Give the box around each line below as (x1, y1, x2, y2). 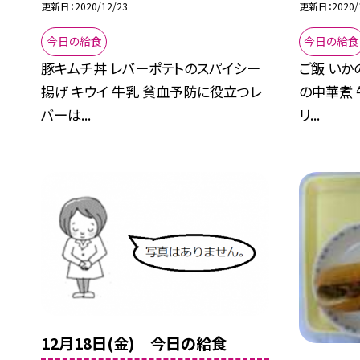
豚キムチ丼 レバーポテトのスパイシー (41, 57, 261, 78)
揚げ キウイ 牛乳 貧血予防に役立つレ (41, 80, 263, 101)
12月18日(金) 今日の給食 (41, 331, 227, 354)
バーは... (41, 104, 92, 125)
